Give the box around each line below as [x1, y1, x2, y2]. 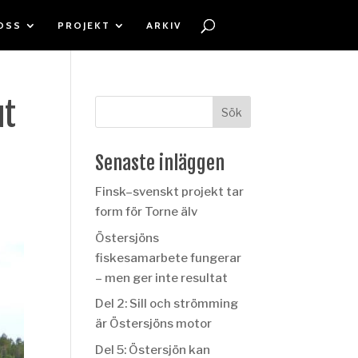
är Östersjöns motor [95, 316, 213, 331]
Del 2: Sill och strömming [95, 296, 239, 311]
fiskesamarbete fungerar [95, 250, 242, 265]
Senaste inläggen [95, 151, 225, 175]
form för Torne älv [95, 205, 198, 219]
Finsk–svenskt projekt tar [95, 185, 245, 199]
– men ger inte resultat [95, 270, 229, 285]
